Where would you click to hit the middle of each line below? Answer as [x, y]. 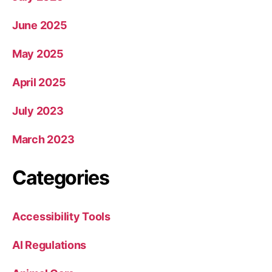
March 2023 [43, 139]
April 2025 [39, 82]
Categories [61, 178]
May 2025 [38, 54]
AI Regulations [49, 245]
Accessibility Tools [61, 216]
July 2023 [38, 111]
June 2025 [40, 25]
